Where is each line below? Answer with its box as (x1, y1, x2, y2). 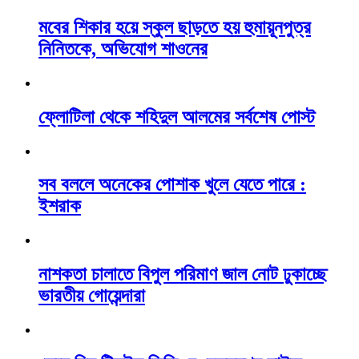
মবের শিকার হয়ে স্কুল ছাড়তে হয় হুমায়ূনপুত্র (38, 16, 311, 38)
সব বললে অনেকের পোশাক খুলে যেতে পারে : (38, 174, 306, 196)
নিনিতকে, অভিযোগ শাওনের (38, 38, 208, 59)
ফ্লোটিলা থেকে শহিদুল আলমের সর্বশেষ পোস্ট (38, 106, 315, 127)
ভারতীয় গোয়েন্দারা (38, 285, 145, 307)
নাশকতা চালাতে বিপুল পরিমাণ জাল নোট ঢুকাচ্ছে (38, 264, 327, 285)
